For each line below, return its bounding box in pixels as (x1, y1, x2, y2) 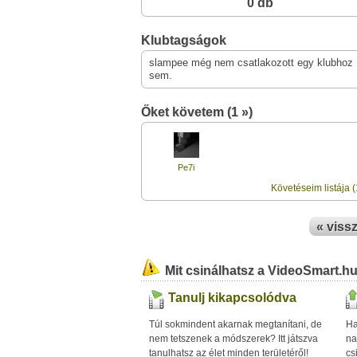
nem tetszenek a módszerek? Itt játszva (149, 333, 318, 344)
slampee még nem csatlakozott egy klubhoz (149, 57, 353, 69)
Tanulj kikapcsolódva (168, 291, 296, 304)
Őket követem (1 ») (141, 105, 253, 119)
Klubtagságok (141, 33, 226, 47)
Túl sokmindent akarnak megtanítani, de (149, 319, 322, 330)
